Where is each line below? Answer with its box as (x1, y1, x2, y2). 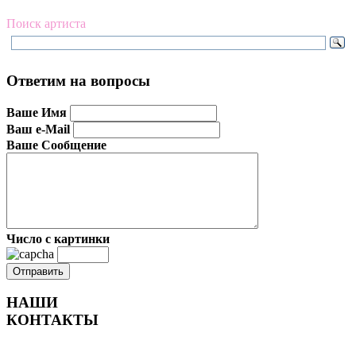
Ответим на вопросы (6, 72, 150, 89)
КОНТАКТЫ (6, 311, 99, 329)
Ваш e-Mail (6, 122, 70, 136)
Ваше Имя (6, 105, 67, 119)
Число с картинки (6, 231, 110, 246)
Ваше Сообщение (6, 137, 106, 152)
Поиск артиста (6, 17, 86, 31)
